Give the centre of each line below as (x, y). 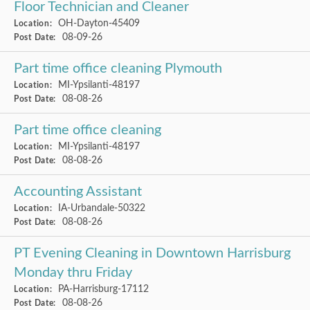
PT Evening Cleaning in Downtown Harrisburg (152, 253)
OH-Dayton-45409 (98, 23)
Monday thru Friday (73, 273)
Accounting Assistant (78, 192)
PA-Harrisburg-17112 (102, 289)
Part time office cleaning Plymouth (118, 69)
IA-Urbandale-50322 (101, 208)
